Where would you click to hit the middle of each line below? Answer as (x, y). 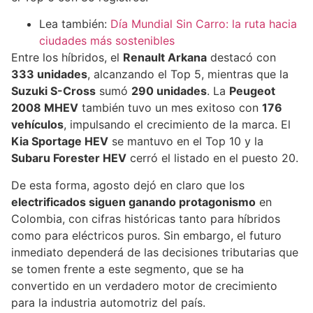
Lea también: (75, 24)
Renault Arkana (165, 58)
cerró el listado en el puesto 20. (212, 158)
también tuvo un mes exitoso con (170, 108)
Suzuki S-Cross (53, 91)
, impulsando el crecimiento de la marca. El (177, 125)
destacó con (241, 58)
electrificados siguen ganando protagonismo (133, 202)
